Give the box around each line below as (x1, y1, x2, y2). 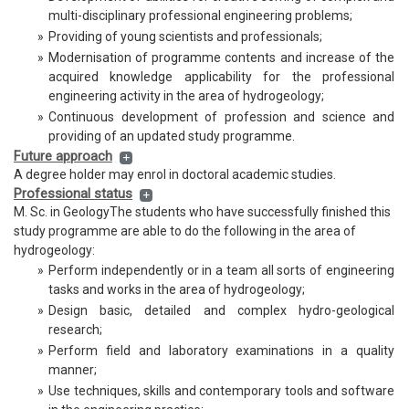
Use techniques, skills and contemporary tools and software (48, 383, 394, 398)
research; (48, 322, 102, 337)
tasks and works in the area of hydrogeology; (48, 282, 305, 297)
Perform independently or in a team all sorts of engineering (48, 263, 394, 278)
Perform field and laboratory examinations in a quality (48, 343, 394, 358)
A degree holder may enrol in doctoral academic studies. (14, 167, 336, 182)
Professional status (14, 185, 132, 202)
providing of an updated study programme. (48, 129, 295, 143)
